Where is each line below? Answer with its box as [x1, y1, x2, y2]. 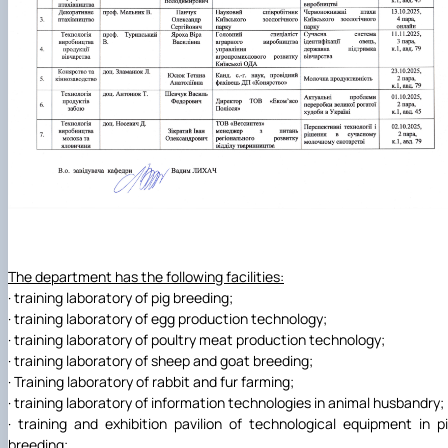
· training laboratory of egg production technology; [8, 308, 327, 328]
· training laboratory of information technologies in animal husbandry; [8, 392, 444, 412]
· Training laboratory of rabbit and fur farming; [8, 371, 294, 391]
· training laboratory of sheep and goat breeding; [8, 350, 313, 370]
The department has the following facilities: [8, 266, 284, 286]
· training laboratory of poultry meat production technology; [8, 329, 385, 349]
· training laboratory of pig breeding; [8, 287, 233, 307]
